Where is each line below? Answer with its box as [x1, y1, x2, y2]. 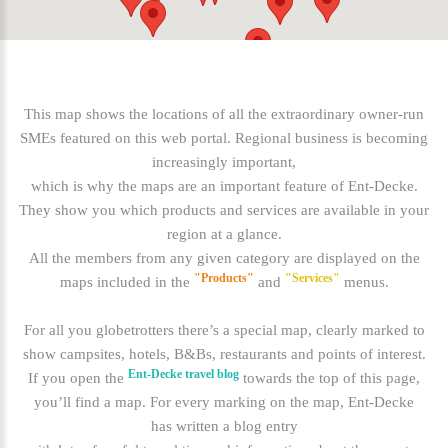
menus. [339, 274, 389, 291]
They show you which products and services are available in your [19, 202, 429, 219]
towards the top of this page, [239, 370, 420, 387]
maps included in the [59, 274, 194, 291]
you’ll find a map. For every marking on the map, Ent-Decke [34, 394, 414, 411]
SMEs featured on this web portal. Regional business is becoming [20, 130, 428, 147]
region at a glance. [166, 226, 282, 243]
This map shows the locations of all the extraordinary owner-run [24, 106, 424, 123]
